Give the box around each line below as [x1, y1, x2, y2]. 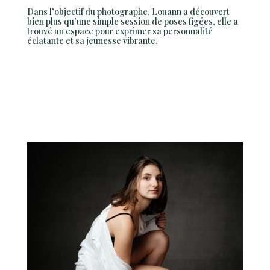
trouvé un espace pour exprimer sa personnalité [27, 25, 213, 37]
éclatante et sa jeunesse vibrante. [27, 35, 157, 47]
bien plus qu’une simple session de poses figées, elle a [27, 16, 238, 28]
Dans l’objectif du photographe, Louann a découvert [27, 6, 230, 18]
